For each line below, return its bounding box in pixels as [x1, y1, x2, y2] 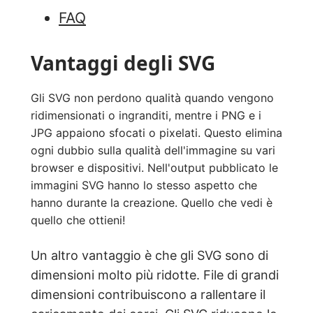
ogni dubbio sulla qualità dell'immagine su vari [31, 143, 275, 158]
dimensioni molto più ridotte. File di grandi [31, 268, 279, 283]
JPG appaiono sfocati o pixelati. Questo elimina [31, 126, 282, 140]
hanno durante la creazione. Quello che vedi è [31, 196, 272, 210]
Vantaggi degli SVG [31, 50, 215, 77]
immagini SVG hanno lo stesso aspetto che [31, 178, 257, 193]
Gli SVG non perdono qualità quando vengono [31, 91, 274, 105]
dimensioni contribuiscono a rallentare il [31, 287, 265, 303]
